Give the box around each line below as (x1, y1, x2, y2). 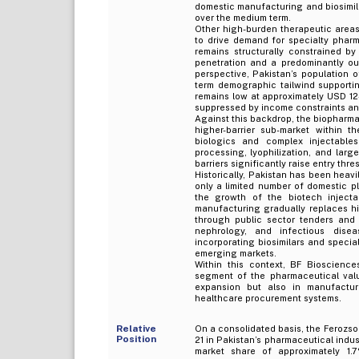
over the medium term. (194, 12, 291, 22)
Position (115, 333, 156, 345)
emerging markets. (194, 248, 276, 258)
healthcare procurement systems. (194, 292, 341, 303)
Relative (115, 322, 156, 334)
